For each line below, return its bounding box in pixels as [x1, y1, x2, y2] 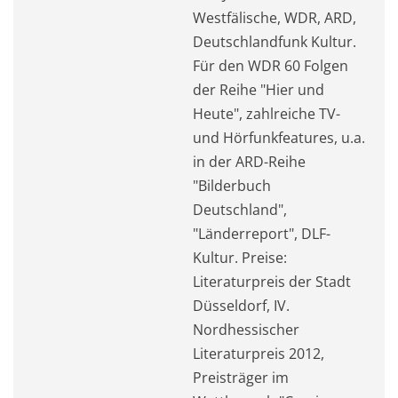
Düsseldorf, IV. [193, 295, 290, 315]
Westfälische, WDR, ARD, [193, 7, 356, 28]
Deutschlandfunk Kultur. [193, 31, 356, 52]
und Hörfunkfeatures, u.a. [193, 127, 365, 147]
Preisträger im [193, 367, 289, 387]
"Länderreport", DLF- [193, 223, 330, 243]
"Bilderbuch [193, 175, 271, 195]
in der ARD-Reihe [193, 151, 306, 171]
